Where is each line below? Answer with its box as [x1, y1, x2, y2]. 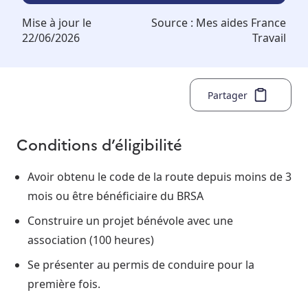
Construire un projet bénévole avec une [27, 213, 233, 229]
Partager [208, 88, 247, 102]
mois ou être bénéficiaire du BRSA [27, 188, 203, 204]
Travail [252, 30, 286, 46]
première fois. [27, 276, 100, 292]
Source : [151, 15, 196, 31]
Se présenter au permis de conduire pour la [27, 257, 254, 273]
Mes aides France [196, 15, 286, 31]
